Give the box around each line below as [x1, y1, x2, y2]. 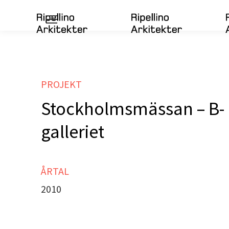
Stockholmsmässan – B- [41, 97, 224, 120]
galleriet [41, 120, 104, 143]
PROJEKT [41, 78, 82, 90]
